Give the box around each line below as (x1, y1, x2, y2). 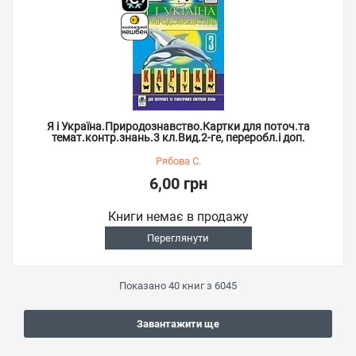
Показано (119, 279, 168, 292)
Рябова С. (155, 154, 201, 167)
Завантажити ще (137, 317, 219, 330)
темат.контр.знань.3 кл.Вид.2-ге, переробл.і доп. (51, 130, 305, 144)
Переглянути (147, 231, 209, 244)
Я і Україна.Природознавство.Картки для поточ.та (46, 119, 310, 133)
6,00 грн (149, 173, 207, 193)
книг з (180, 279, 215, 292)
